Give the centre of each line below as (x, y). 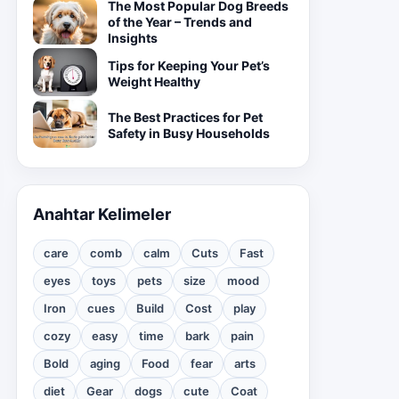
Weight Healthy (154, 81)
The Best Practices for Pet (185, 117)
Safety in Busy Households (189, 133)
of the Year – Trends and (180, 22)
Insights (133, 38)
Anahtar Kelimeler (102, 214)
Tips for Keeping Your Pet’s (189, 65)
